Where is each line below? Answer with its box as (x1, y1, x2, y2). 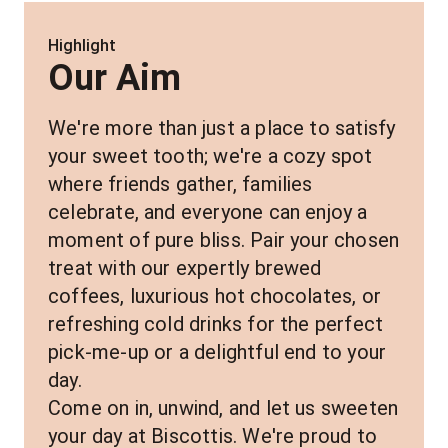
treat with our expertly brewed (48, 256, 322, 280)
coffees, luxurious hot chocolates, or (48, 284, 381, 308)
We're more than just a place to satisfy (48, 116, 396, 140)
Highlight (48, 36, 116, 55)
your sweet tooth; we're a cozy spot (48, 144, 373, 168)
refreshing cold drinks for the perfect (48, 312, 384, 336)
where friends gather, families (48, 172, 313, 196)
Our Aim (48, 57, 181, 99)
